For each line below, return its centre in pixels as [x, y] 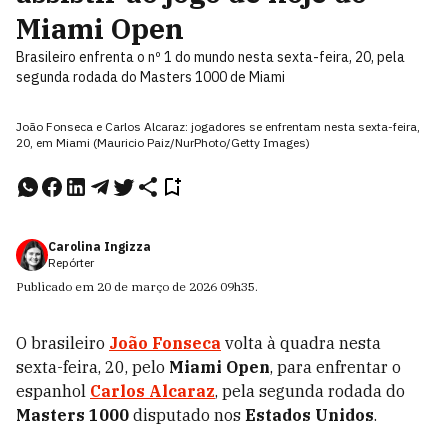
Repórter [71, 262]
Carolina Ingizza [99, 246]
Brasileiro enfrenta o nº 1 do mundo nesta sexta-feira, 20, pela [210, 57]
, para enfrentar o [335, 367]
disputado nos [187, 415]
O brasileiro [62, 343]
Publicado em [56, 286]
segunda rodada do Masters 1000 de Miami [150, 77]
